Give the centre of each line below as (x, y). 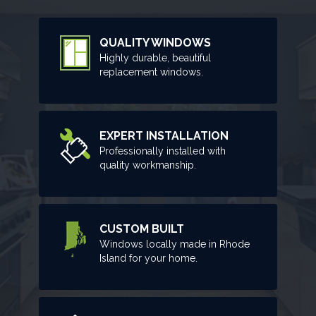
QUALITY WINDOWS (156, 42)
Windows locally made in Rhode (175, 244)
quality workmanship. (148, 165)
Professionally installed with (163, 151)
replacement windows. (152, 72)
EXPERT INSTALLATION (164, 135)
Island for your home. (149, 258)
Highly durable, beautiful (156, 57)
